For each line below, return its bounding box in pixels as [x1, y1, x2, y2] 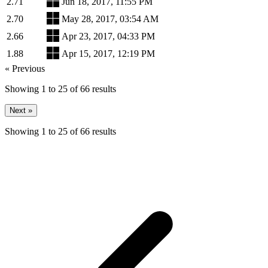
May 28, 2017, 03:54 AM [62, 13, 159, 24]
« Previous [5, 63, 45, 74]
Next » [10, 105, 32, 115]
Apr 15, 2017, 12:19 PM [62, 48, 155, 59]
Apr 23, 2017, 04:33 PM [62, 31, 155, 41]
